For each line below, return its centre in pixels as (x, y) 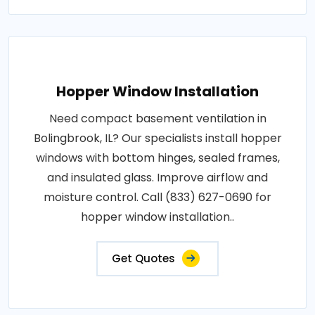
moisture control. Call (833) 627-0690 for (157, 198)
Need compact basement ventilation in (157, 119)
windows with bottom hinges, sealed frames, (157, 158)
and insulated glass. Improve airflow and (157, 178)
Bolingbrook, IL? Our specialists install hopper (157, 139)
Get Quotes (143, 259)
